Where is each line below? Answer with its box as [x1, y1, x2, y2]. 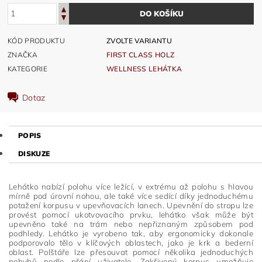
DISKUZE [18, 149, 50, 158]
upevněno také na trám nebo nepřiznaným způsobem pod [9, 219, 253, 229]
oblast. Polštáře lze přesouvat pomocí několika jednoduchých [9, 247, 253, 257]
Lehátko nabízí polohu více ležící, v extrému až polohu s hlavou [9, 182, 253, 192]
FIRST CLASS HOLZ [106, 50, 175, 59]
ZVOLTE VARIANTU [106, 36, 172, 45]
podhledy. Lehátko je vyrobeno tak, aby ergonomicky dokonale [9, 229, 253, 239]
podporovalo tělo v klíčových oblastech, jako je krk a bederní [9, 238, 253, 248]
